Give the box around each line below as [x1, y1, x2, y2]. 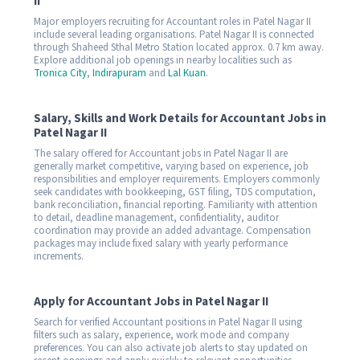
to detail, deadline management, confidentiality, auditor [34, 210, 279, 225]
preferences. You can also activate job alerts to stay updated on [34, 340, 308, 355]
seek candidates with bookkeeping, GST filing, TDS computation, [34, 184, 316, 199]
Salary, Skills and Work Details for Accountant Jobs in [34, 109, 326, 127]
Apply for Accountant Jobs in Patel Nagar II [34, 292, 268, 310]
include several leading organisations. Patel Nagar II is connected [34, 27, 314, 42]
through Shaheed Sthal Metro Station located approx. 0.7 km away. [34, 39, 324, 55]
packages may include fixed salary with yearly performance [34, 235, 288, 251]
